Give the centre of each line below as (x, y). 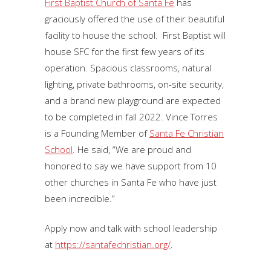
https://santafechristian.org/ (113, 244)
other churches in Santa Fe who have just (131, 182)
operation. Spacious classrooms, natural (128, 68)
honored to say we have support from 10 (131, 166)
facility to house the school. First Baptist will (135, 35)
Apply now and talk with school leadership (131, 228)
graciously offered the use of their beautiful (135, 19)
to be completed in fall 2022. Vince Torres (131, 117)
